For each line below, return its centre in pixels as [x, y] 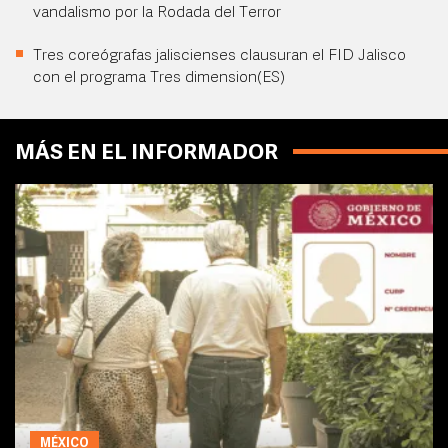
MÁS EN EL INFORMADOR [146, 153]
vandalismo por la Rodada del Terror [157, 13]
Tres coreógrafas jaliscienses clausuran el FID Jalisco [219, 56]
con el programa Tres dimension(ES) [159, 78]
